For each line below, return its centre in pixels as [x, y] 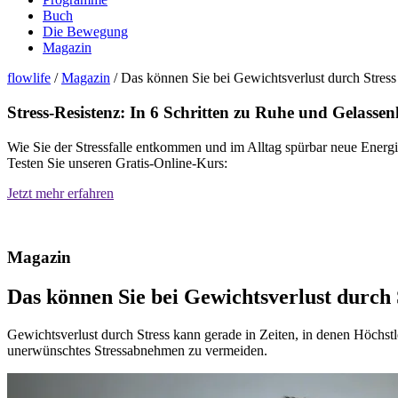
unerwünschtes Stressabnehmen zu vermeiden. [137, 351]
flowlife [29, 78]
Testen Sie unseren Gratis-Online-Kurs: [117, 163]
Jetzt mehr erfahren [60, 193]
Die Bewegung [85, 32]
